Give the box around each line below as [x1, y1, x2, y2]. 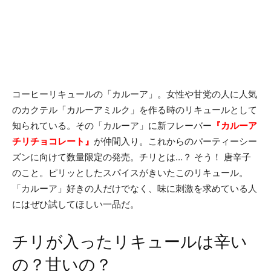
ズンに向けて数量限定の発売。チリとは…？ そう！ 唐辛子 [12, 151, 251, 163]
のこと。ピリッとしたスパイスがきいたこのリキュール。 [12, 166, 248, 178]
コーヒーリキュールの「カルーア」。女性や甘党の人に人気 [12, 88, 257, 100]
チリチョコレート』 [12, 135, 94, 147]
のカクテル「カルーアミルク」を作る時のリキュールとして [12, 103, 257, 116]
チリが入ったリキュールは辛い [12, 232, 247, 252]
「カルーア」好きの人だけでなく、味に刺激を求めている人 [12, 182, 257, 194]
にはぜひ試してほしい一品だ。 [12, 198, 139, 210]
